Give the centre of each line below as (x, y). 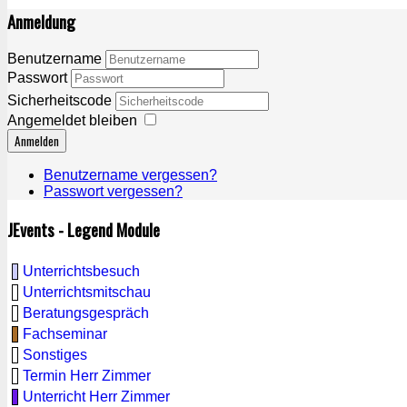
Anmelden (37, 141)
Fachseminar (65, 333)
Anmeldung (41, 21)
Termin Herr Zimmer (87, 375)
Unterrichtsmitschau (87, 292)
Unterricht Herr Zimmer (96, 396)
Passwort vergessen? (113, 192)
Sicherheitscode (61, 101)
